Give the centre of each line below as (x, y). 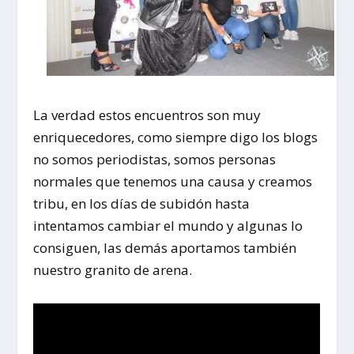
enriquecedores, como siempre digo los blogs (176, 137)
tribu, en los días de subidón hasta (142, 203)
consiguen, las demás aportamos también (165, 247)
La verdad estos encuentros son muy (147, 115)
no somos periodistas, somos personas (155, 159)
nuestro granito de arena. (113, 269)
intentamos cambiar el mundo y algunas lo (168, 225)
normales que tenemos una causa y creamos (173, 181)
